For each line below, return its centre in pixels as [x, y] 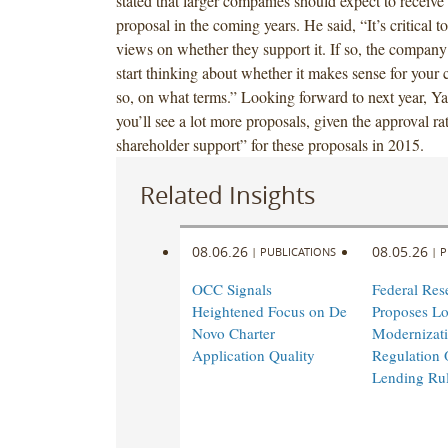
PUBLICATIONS [297, 251]
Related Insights [227, 194]
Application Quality [253, 355]
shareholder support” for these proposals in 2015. [272, 144]
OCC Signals [231, 289]
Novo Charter [233, 333]
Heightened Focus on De [269, 311]
